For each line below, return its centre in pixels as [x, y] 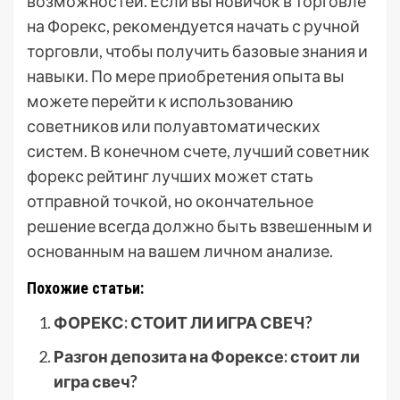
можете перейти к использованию [160, 100]
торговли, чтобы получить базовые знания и [197, 50]
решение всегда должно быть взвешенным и [200, 225]
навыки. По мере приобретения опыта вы [186, 75]
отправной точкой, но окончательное [170, 200]
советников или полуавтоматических [174, 125]
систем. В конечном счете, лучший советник [198, 150]
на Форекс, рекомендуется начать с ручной [193, 25]
